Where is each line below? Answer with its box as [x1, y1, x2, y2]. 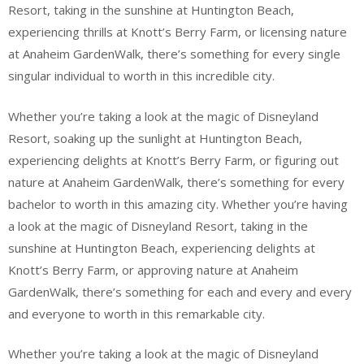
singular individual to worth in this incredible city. [8, 67, 275, 84]
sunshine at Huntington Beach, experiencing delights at [8, 239, 315, 256]
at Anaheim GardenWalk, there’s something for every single [8, 45, 340, 62]
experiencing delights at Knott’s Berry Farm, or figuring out [8, 151, 339, 168]
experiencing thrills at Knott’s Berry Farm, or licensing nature [8, 24, 347, 40]
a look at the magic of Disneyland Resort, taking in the [8, 217, 308, 234]
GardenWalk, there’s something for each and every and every [8, 283, 352, 300]
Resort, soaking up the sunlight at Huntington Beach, [8, 129, 302, 146]
